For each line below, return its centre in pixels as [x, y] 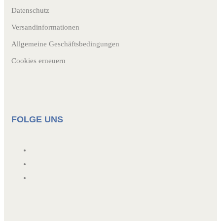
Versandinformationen [45, 27]
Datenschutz [30, 10]
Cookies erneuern [38, 60]
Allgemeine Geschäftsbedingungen [65, 44]
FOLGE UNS [37, 119]
